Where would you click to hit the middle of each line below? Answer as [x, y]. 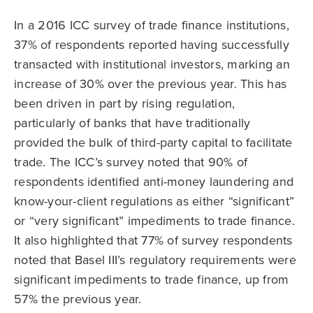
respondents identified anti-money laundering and [154, 182]
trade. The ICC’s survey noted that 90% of [131, 162]
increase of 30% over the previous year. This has [150, 84]
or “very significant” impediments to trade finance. [154, 221]
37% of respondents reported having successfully [152, 45]
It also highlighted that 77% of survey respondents [153, 240]
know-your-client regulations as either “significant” [154, 201]
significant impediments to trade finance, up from [152, 279]
